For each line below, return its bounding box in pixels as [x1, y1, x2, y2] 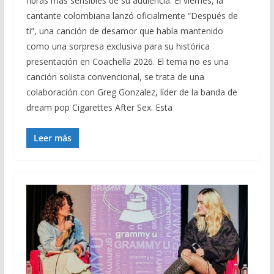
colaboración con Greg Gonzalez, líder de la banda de [26, 86, 237, 98]
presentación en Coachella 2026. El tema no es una [26, 56, 229, 68]
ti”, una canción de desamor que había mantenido [26, 25, 223, 37]
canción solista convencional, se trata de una [26, 71, 204, 83]
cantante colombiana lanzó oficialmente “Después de [26, 10, 238, 22]
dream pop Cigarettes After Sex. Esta [26, 102, 172, 114]
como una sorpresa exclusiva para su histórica [26, 40, 210, 53]
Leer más [33, 132, 72, 144]
